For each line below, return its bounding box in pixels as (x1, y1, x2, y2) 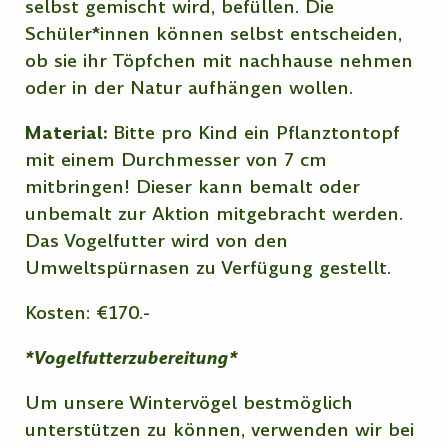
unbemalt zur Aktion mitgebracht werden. (25, 201, 404, 227)
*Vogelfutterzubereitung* (25, 345, 239, 371)
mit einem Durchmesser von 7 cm (25, 147, 328, 173)
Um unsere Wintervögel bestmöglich (25, 390, 354, 416)
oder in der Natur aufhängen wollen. (25, 75, 354, 101)
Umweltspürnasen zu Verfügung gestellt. (25, 255, 392, 281)
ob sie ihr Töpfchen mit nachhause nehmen (25, 48, 414, 74)
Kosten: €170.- (25, 300, 151, 326)
